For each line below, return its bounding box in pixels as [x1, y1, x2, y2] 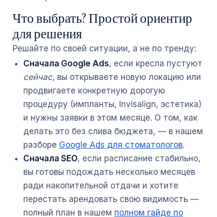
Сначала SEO [23, 154, 77, 163]
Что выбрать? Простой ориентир [13, 10, 192, 27]
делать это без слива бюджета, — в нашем [23, 126, 203, 136]
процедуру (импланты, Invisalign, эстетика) [23, 99, 201, 109]
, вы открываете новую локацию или [52, 72, 201, 82]
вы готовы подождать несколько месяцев [23, 167, 195, 177]
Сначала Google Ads [23, 59, 109, 68]
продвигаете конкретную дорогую [23, 86, 165, 95]
